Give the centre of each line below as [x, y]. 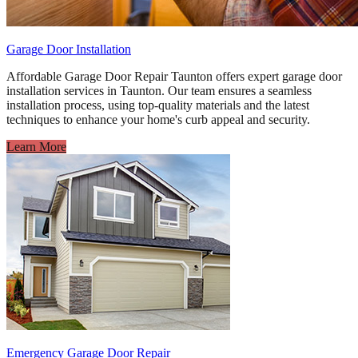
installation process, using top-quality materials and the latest [158, 105]
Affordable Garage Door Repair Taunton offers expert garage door [174, 77]
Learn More [36, 147]
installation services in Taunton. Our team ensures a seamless [159, 91]
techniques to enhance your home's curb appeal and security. [158, 120]
